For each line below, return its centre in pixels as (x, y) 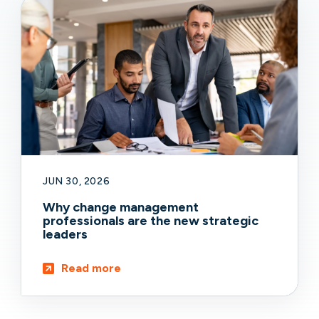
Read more (91, 268)
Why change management (121, 207)
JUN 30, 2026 (77, 181)
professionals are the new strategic (151, 220)
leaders (65, 234)
